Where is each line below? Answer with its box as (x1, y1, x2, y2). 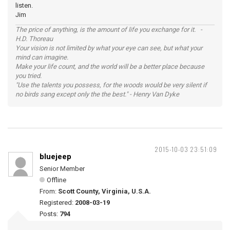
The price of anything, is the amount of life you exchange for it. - (15, 25, 202, 33)
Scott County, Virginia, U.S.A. (58, 187, 151, 195)
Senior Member (40, 164, 85, 172)
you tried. (15, 71, 42, 80)
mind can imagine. (15, 53, 68, 61)
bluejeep (40, 151, 71, 161)
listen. (15, 1, 33, 9)
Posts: (40, 209, 60, 218)
